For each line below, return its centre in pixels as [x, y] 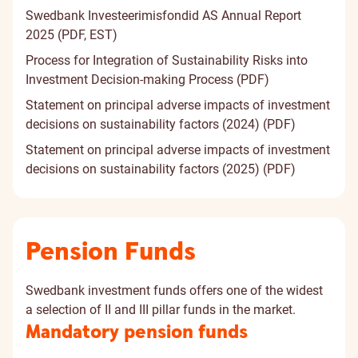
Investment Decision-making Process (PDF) [147, 80]
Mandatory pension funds [137, 332]
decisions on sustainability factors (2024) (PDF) [161, 124]
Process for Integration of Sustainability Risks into [167, 60]
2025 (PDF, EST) [72, 35]
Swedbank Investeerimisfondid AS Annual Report [163, 16]
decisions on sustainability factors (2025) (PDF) [161, 169]
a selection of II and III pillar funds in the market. [161, 310]
